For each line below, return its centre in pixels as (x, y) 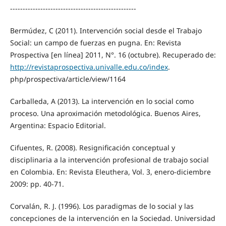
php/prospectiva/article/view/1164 (68, 79)
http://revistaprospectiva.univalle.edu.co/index (89, 67)
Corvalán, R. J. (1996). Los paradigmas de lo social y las (102, 206)
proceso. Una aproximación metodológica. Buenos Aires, (105, 114)
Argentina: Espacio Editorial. (58, 126)
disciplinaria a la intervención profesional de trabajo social (109, 160)
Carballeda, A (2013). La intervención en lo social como (102, 101)
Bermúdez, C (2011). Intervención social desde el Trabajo (106, 31)
